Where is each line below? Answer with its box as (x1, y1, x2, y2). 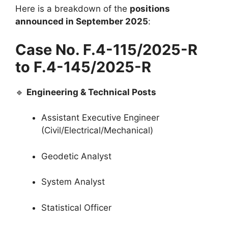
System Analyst (41, 177, 105, 187)
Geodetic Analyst (41, 151, 111, 161)
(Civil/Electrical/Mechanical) (41, 125, 153, 136)
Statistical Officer (41, 202, 111, 213)
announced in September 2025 (15, 16, 148, 27)
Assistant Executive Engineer (41, 112, 159, 123)
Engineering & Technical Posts (26, 87, 156, 97)
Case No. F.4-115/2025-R (15, 40, 197, 59)
